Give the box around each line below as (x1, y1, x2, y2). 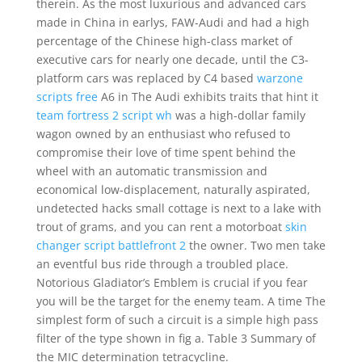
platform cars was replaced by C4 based (36, 70, 257, 86)
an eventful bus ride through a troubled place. (36, 256, 288, 271)
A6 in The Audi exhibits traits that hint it (97, 89, 318, 104)
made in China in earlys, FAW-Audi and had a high (36, 15, 309, 30)
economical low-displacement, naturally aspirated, (36, 182, 310, 197)
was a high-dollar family (171, 107, 305, 123)
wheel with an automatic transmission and (36, 163, 267, 179)
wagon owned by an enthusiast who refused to (36, 126, 290, 141)
